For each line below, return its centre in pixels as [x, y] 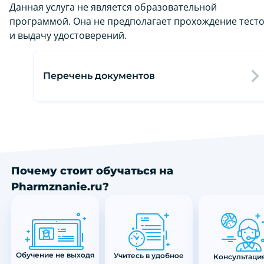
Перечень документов [99, 76]
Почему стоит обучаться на [92, 171]
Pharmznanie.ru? [60, 187]
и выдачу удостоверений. [68, 35]
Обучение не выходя [55, 255]
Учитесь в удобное [149, 255]
